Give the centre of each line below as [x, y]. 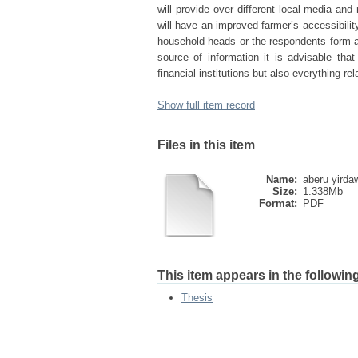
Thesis [197, 298]
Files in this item [206, 145]
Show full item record [206, 105]
